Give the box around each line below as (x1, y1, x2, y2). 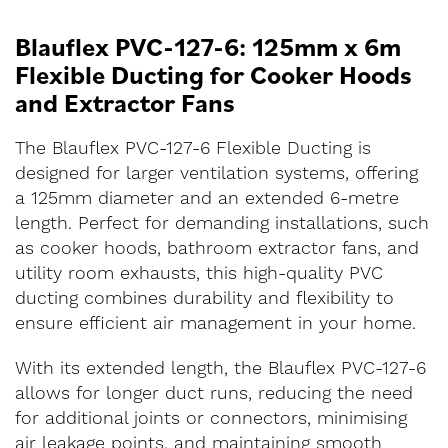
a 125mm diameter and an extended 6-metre (15, 187, 399, 210)
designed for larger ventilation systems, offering (15, 162, 418, 185)
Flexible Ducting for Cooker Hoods (15, 57, 412, 91)
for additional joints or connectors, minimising (15, 407, 407, 430)
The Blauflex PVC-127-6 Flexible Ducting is (15, 137, 371, 160)
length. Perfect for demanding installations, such (15, 212, 429, 235)
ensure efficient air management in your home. (15, 312, 416, 335)
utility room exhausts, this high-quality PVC (15, 262, 383, 285)
